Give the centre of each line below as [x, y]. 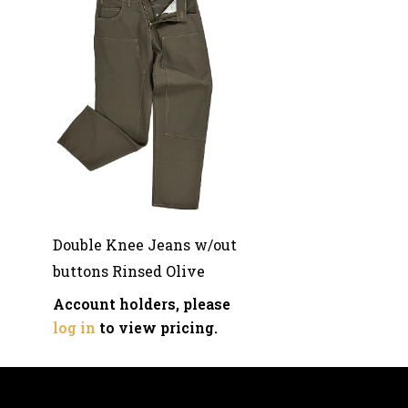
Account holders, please [141, 303]
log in [74, 327]
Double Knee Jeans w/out [144, 244]
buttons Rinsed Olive [128, 270]
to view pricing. [156, 327]
